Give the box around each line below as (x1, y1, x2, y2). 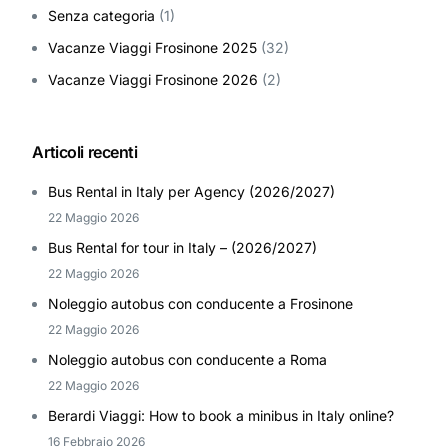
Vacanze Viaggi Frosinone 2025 (48, 39, 258, 57)
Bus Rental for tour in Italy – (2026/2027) (48, 238, 318, 256)
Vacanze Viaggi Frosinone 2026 (48, 71, 259, 89)
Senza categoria (48, 7, 156, 25)
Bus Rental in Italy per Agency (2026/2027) (48, 182, 336, 200)
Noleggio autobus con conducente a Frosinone (48, 294, 354, 312)
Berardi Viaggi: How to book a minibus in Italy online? (48, 406, 395, 424)
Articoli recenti (32, 142, 138, 163)
